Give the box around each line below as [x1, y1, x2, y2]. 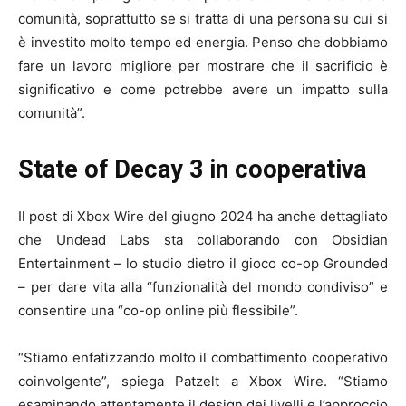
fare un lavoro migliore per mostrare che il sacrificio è [18, 56, 388, 74]
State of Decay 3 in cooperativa [18, 154, 366, 184]
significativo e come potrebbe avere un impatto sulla [18, 80, 388, 98]
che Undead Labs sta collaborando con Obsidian [18, 230, 388, 248]
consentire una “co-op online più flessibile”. [18, 301, 298, 319]
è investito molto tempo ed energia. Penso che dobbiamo [18, 33, 388, 51]
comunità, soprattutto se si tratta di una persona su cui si [18, 9, 388, 27]
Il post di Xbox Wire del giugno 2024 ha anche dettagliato [18, 207, 388, 225]
